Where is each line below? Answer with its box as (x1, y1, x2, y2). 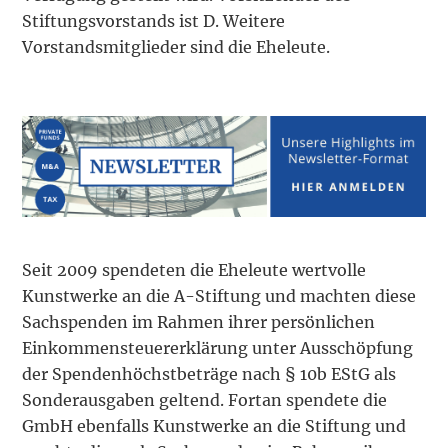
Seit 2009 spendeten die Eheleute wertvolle (22, 260, 367, 281)
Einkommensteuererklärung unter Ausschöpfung (22, 338, 414, 359)
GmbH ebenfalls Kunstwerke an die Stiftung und (22, 416, 407, 437)
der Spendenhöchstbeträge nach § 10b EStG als (22, 364, 397, 385)
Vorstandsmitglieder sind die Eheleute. (22, 37, 331, 58)
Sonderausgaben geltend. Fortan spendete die (22, 390, 388, 411)
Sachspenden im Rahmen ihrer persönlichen (22, 312, 376, 333)
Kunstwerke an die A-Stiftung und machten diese (22, 286, 417, 307)
